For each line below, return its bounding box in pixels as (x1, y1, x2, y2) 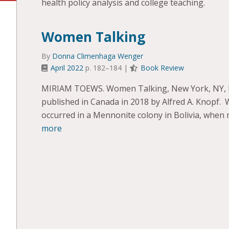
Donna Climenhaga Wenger (52, 51, 143, 61)
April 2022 (51, 62, 84, 73)
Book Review (141, 62, 185, 73)
